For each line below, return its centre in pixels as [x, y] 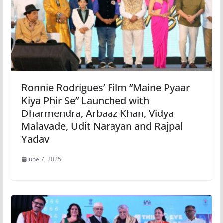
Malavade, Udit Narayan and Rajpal [102, 126]
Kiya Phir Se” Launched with [85, 101]
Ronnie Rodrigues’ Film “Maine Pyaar [105, 88]
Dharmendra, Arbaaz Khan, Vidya [97, 113]
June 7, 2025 [44, 159]
